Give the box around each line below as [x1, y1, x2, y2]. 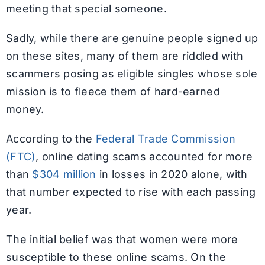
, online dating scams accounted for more [35, 150, 253, 163]
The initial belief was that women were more [5, 233, 238, 246]
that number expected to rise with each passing [5, 186, 256, 199]
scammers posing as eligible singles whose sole [5, 67, 258, 80]
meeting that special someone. [5, 2, 167, 15]
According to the [5, 132, 96, 146]
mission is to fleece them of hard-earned [5, 85, 220, 98]
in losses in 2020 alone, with [96, 168, 248, 181]
